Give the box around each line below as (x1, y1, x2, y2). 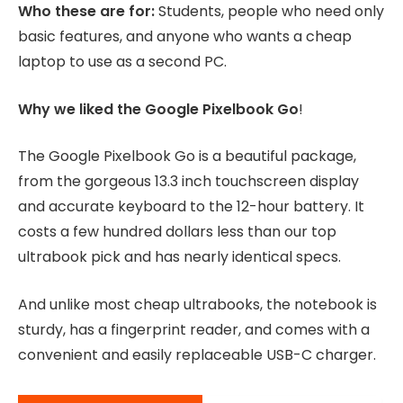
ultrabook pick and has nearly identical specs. (18, 246, 341, 268)
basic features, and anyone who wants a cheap (18, 25, 352, 47)
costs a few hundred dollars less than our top (18, 221, 336, 243)
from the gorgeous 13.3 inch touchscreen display (18, 171, 359, 193)
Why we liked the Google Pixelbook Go (18, 98, 299, 120)
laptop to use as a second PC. (18, 50, 227, 72)
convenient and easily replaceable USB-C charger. (18, 344, 376, 365)
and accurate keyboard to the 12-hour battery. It (18, 196, 364, 218)
